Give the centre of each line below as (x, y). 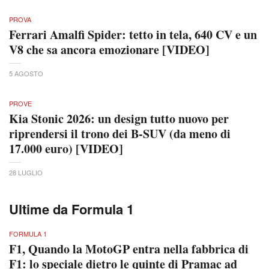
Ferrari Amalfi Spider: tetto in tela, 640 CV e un (133, 34)
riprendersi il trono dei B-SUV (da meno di (120, 133)
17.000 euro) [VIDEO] (66, 148)
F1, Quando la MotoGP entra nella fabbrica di (129, 249)
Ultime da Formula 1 (71, 209)
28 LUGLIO (26, 172)
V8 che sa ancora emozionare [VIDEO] (109, 49)
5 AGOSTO (26, 73)
